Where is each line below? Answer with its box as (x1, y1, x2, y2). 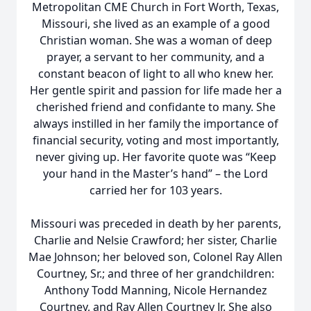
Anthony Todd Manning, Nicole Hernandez (44, 283, 267, 298)
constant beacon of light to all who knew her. (37, 66, 274, 81)
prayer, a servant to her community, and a (47, 49, 264, 65)
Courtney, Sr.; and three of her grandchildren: (37, 266, 274, 281)
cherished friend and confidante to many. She (35, 99, 276, 115)
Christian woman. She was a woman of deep (39, 33, 272, 48)
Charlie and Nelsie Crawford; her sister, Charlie (34, 233, 277, 248)
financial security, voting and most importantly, (32, 133, 279, 148)
